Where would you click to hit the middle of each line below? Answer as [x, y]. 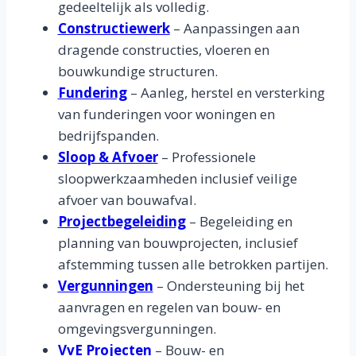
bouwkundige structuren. [137, 71]
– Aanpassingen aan [234, 28]
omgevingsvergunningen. [137, 329]
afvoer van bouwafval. [127, 200]
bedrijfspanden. [108, 135]
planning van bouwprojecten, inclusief [178, 243]
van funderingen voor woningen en [166, 114]
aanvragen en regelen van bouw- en [169, 307]
